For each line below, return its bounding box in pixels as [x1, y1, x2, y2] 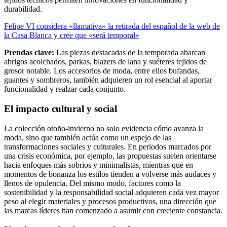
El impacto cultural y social [4, 103, 117, 114]
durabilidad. [4, 5, 42, 14]
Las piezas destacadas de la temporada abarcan [54, 48, 205, 57]
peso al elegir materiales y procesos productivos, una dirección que [4, 197, 216, 206]
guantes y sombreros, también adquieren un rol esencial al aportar [4, 75, 212, 85]
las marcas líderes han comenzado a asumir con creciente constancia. [4, 206, 222, 215]
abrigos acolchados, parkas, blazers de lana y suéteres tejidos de [4, 57, 207, 66]
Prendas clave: [4, 48, 54, 57]
